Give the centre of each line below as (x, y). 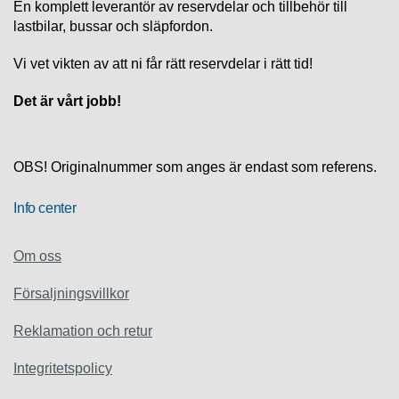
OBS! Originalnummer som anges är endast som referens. (195, 167)
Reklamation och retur (83, 330)
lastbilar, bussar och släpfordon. (113, 26)
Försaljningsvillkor (71, 293)
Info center (45, 208)
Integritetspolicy (63, 368)
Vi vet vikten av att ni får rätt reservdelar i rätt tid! (163, 63)
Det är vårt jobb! (67, 101)
